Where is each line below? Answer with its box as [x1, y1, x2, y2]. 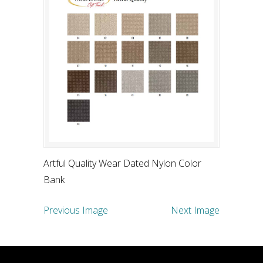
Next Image [171, 203, 220, 217]
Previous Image [43, 203, 108, 217]
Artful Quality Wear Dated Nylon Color [43, 156, 201, 170]
